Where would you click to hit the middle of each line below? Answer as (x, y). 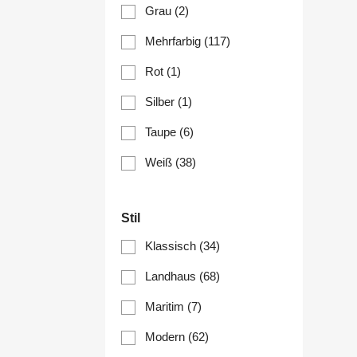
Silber (161, 102)
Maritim (166, 307)
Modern (167, 337)
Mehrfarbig (175, 41)
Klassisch (172, 246)
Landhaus (172, 277)
